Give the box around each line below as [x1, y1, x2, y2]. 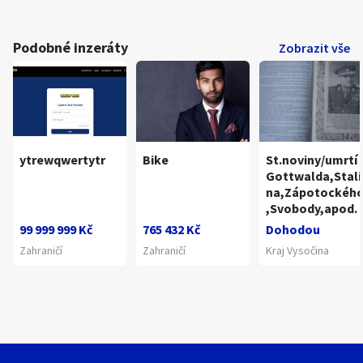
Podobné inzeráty [13, 38, 128, 57]
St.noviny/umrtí [266, 152, 357, 168]
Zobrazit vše [279, 40, 350, 56]
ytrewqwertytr [19, 152, 105, 168]
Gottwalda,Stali [266, 168, 361, 184]
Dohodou [266, 221, 320, 237]
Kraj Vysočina [266, 243, 329, 258]
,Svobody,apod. [266, 200, 357, 216]
